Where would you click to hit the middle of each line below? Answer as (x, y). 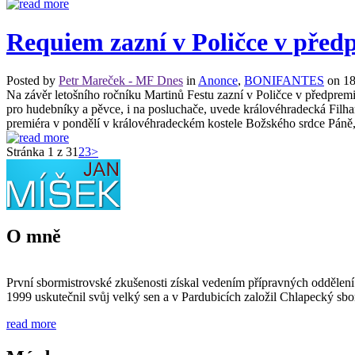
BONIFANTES (284, 81)
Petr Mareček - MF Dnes (121, 81)
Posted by (32, 81)
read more (31, 324)
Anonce (218, 81)
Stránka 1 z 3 (39, 152)
